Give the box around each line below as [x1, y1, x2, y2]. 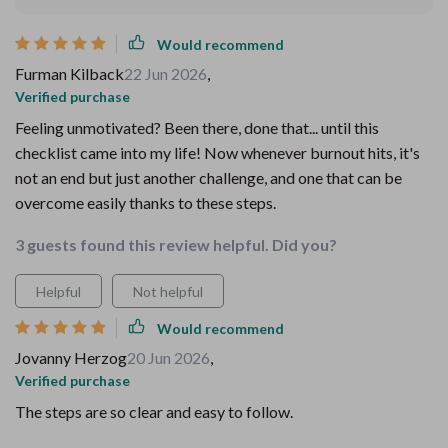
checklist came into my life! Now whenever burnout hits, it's [15, 143, 420, 162]
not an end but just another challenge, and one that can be [15, 168, 402, 187]
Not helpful [133, 283, 203, 300]
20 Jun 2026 [127, 348, 210, 367]
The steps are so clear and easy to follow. [15, 402, 293, 421]
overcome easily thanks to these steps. [15, 193, 276, 212]
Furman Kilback [15, 64, 124, 83]
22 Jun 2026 [124, 64, 207, 83]
